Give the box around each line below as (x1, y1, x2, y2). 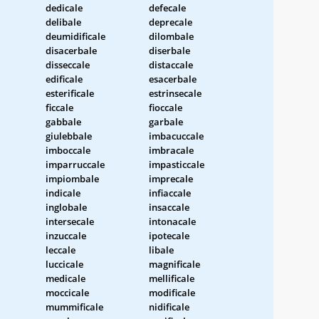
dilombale (149, 29, 194, 43)
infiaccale (149, 186, 191, 199)
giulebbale (46, 129, 92, 142)
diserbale (149, 43, 190, 57)
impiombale (46, 172, 99, 185)
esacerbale (149, 72, 197, 85)
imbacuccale (149, 129, 204, 142)
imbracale (149, 143, 194, 157)
